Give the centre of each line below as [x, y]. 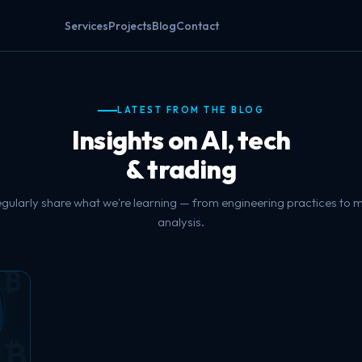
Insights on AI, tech [181, 139]
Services [86, 25]
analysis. [181, 221]
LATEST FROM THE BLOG [191, 110]
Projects [130, 25]
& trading [181, 168]
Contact [198, 25]
